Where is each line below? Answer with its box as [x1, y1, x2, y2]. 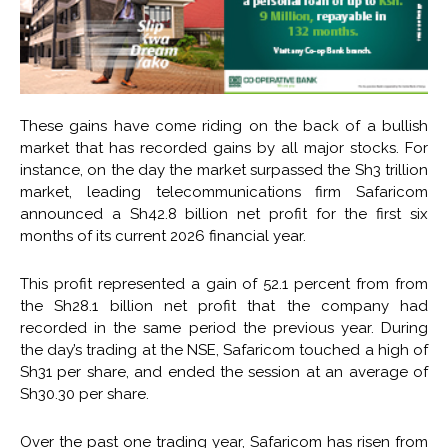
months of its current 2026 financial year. [20, 227, 306, 246]
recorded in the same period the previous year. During [20, 319, 428, 338]
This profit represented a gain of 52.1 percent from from [20, 275, 428, 294]
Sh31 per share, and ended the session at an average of [20, 363, 428, 382]
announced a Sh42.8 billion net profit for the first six [20, 205, 428, 224]
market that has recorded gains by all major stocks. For [20, 139, 428, 158]
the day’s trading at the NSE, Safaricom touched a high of [20, 341, 428, 360]
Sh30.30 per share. [20, 385, 149, 404]
